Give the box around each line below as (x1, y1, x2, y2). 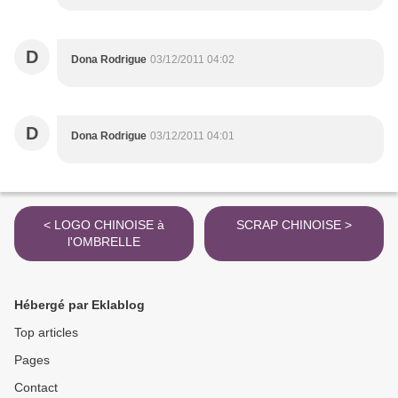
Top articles (14, 325, 78, 340)
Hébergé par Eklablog (14, 298, 145, 313)
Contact (14, 380, 58, 395)
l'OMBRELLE (68, 235, 140, 250)
